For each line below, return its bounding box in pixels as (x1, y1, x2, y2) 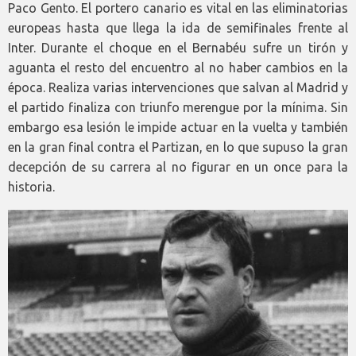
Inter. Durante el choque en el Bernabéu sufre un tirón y (8, 40, 348, 55)
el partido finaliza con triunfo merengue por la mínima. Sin (8, 99, 348, 114)
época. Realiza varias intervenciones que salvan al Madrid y (8, 79, 348, 95)
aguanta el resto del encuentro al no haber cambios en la (8, 60, 348, 75)
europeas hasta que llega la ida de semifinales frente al (8, 20, 348, 35)
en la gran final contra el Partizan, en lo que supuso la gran (8, 139, 348, 154)
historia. (8, 179, 55, 194)
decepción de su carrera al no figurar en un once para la (8, 159, 348, 174)
